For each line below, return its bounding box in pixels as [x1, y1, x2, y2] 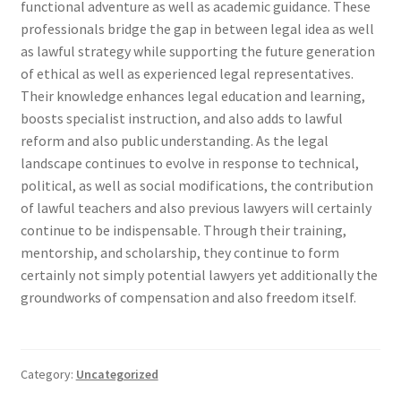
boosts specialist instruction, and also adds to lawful [20, 109, 343, 128]
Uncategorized [75, 366, 158, 383]
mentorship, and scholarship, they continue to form [20, 243, 339, 262]
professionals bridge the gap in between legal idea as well [20, 20, 374, 38]
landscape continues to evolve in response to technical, [20, 154, 359, 173]
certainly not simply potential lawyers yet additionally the [20, 266, 378, 285]
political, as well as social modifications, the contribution [20, 176, 373, 195]
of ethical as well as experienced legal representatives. [20, 64, 354, 83]
